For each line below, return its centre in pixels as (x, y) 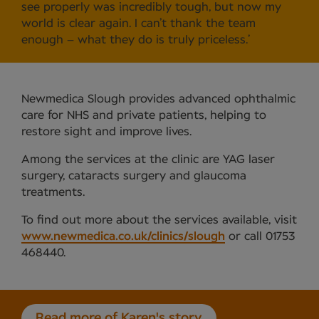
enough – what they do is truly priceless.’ (136, 40)
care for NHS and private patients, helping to (144, 116)
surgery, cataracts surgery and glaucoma (134, 176)
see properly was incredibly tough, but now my (151, 7)
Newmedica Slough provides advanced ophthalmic (158, 99)
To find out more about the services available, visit (159, 220)
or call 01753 (260, 237)
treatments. (53, 193)
